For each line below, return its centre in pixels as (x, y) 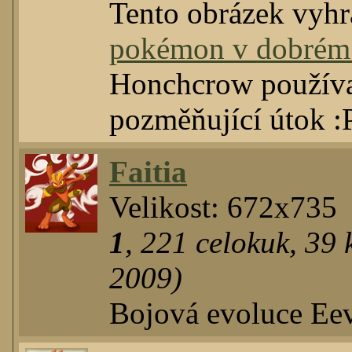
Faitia (148, 172)
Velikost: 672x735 (224, 207)
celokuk (239, 243)
